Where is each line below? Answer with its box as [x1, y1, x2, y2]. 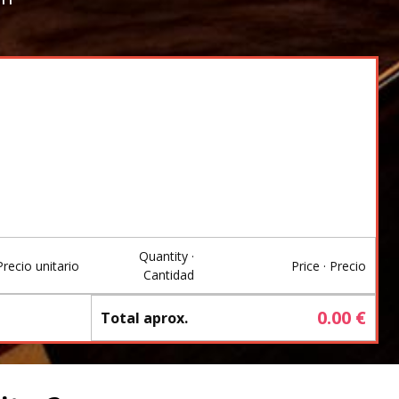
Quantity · [138, 248, 194, 265]
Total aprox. [101, 308, 188, 328]
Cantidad [142, 266, 194, 283]
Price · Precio [291, 256, 366, 274]
